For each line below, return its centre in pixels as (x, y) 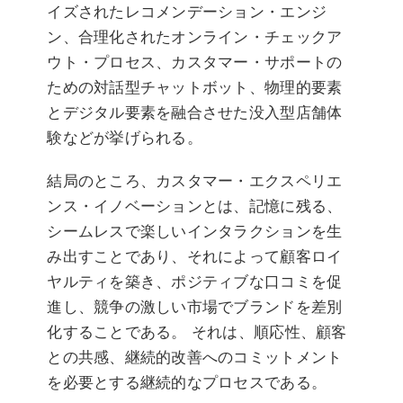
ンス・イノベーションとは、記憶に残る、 (195, 206)
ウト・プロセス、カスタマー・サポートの (195, 63)
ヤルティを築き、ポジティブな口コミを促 (195, 282)
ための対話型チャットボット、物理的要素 (195, 88)
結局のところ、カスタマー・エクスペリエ (195, 181)
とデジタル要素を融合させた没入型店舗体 (195, 113)
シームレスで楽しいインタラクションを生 (195, 232)
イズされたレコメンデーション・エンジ (187, 12)
